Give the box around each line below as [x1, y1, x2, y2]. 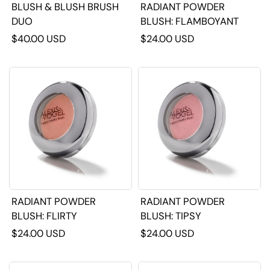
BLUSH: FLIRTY [46, 210, 78, 222]
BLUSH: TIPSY [175, 210, 202, 222]
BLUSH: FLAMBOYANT [175, 15, 239, 28]
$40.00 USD [11, 33, 66, 45]
